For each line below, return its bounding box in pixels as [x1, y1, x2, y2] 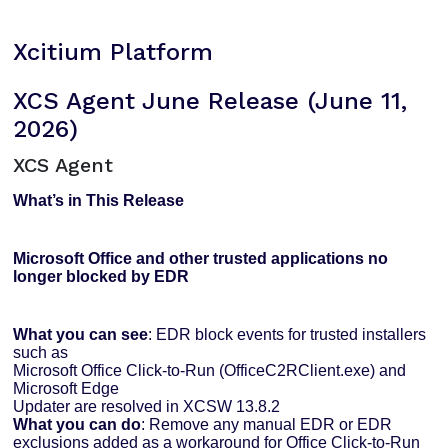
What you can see [13, 326, 149, 344]
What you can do [13, 416, 142, 434]
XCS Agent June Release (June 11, [13, 87, 408, 116]
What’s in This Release [13, 192, 185, 210]
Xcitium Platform [13, 38, 214, 67]
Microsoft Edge [13, 380, 120, 398]
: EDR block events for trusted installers [148, 326, 427, 344]
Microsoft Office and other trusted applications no [13, 250, 389, 268]
